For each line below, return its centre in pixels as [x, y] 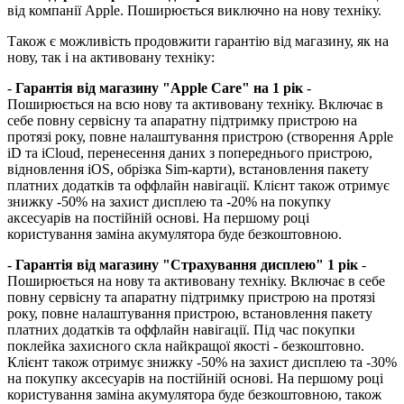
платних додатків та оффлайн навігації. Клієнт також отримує [198, 185]
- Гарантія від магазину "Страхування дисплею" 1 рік [183, 264]
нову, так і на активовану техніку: [111, 57]
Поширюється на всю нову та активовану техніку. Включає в [195, 104]
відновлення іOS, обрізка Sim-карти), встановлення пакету [188, 169]
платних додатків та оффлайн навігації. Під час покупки [181, 329]
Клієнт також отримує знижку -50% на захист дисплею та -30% [202, 362]
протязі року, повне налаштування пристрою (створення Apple [200, 136]
